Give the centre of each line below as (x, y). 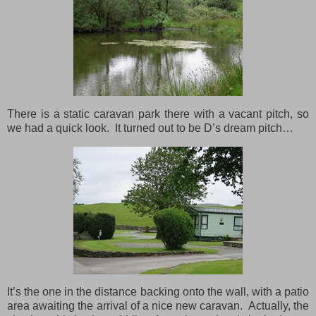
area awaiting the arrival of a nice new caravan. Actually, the (158, 306)
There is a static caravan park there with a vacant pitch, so (158, 114)
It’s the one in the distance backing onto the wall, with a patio (158, 292)
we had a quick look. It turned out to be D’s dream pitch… (150, 128)
